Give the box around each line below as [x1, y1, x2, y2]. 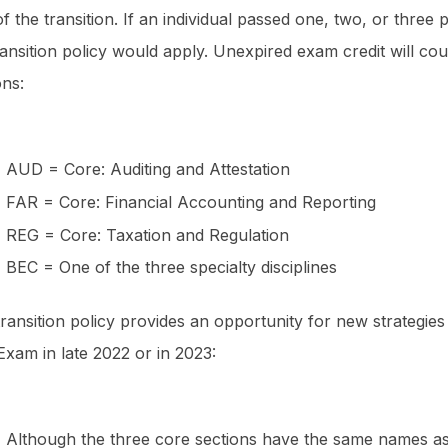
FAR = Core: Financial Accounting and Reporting [6, 191, 376, 212]
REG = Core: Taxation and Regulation [6, 224, 289, 245]
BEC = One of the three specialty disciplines [6, 257, 337, 278]
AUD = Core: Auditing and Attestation [6, 158, 290, 179]
